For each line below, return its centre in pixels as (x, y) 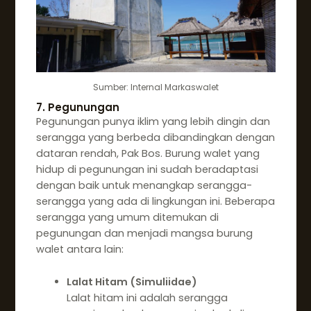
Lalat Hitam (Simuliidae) (132, 281)
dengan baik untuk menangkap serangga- (144, 186)
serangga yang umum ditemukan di (127, 218)
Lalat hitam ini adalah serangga (147, 297)
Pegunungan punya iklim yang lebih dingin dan (153, 122)
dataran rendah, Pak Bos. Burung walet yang (148, 154)
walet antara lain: (79, 250)
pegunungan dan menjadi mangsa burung (144, 234)
